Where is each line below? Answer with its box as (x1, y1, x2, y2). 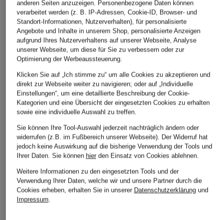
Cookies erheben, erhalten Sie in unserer (16, 186, 134, 194)
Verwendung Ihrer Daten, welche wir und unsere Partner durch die (16, 177, 202, 185)
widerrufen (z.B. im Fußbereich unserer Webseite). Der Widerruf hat (16, 133, 208, 141)
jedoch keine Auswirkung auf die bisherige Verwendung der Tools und (16, 142, 212, 150)
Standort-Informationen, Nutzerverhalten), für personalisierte (16, 18, 187, 26)
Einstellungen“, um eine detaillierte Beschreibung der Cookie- (16, 89, 190, 97)
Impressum (16, 195, 49, 203)
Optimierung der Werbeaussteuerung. (16, 55, 122, 63)
